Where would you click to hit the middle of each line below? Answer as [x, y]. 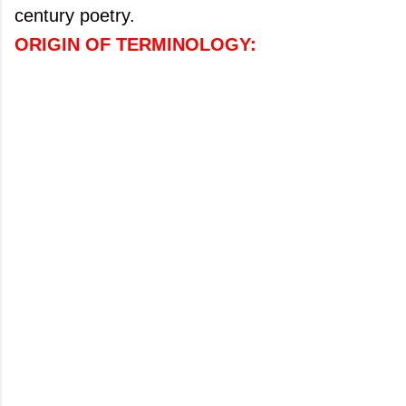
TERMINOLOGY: [186, 44]
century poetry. [75, 15]
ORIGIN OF [65, 44]
